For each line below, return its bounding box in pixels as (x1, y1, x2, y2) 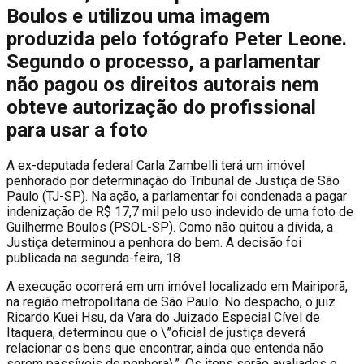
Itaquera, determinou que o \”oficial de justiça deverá (6, 324, 305, 340)
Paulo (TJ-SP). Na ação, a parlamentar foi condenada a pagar (6, 188, 347, 204)
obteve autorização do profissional (6, 95, 316, 119)
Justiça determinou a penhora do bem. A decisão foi (6, 234, 301, 250)
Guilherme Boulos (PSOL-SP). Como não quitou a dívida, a (6, 219, 333, 235)
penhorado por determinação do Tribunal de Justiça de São (6, 172, 340, 188)
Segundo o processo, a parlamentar (6, 50, 321, 73)
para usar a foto (6, 118, 148, 141)
